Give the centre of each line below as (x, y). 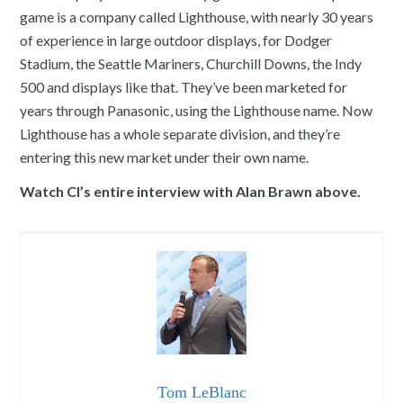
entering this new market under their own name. (165, 157)
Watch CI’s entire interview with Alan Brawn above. (191, 191)
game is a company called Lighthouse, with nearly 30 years (197, 16)
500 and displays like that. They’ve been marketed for (184, 86)
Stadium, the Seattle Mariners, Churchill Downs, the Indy (191, 63)
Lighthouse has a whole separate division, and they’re (180, 133)
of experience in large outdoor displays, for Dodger (176, 40)
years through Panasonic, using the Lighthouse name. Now (197, 110)
